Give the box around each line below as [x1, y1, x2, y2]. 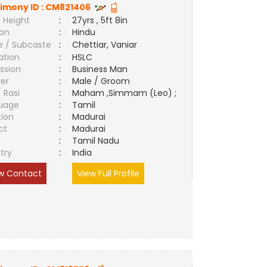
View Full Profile [77, 167, 140, 179]
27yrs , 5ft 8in [72, 14, 128, 26]
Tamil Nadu [72, 135, 120, 147]
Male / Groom [72, 75, 135, 87]
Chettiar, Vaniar [72, 39, 138, 51]
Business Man [72, 63, 128, 75]
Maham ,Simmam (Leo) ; [72, 87, 177, 99]
